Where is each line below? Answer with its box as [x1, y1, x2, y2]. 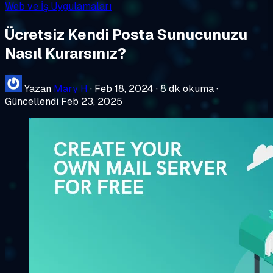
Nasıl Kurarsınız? [5, 43, 126, 63]
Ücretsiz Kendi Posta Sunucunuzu [5, 24, 247, 44]
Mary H [54, 82, 88, 95]
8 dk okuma [160, 82, 214, 95]
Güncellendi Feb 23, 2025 [5, 94, 122, 108]
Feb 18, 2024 [94, 82, 154, 95]
